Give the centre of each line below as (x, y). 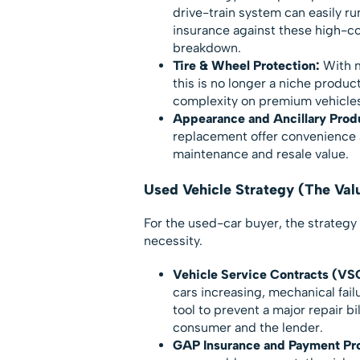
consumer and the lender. (247, 327)
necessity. (173, 240)
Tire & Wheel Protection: (246, 65)
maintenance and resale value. (260, 153)
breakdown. (207, 47)
